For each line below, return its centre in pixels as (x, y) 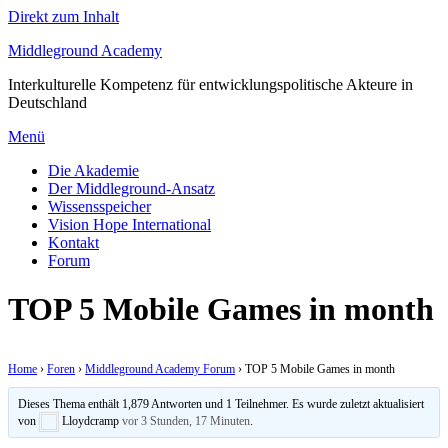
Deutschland (47, 102)
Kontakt (73, 242)
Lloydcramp (91, 420)
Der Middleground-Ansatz (131, 188)
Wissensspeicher (99, 206)
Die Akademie (93, 170)
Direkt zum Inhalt (63, 16)
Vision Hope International (129, 224)
